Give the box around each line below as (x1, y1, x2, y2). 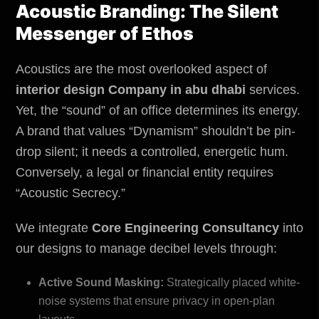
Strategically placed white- (164, 276, 300, 288)
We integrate (16, 220, 92, 235)
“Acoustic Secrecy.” (16, 185, 125, 200)
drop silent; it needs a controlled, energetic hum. (16, 144, 288, 159)
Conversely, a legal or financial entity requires (16, 164, 273, 179)
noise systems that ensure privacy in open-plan (38, 294, 275, 307)
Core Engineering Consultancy (92, 220, 279, 235)
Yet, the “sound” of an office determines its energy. (16, 103, 300, 117)
